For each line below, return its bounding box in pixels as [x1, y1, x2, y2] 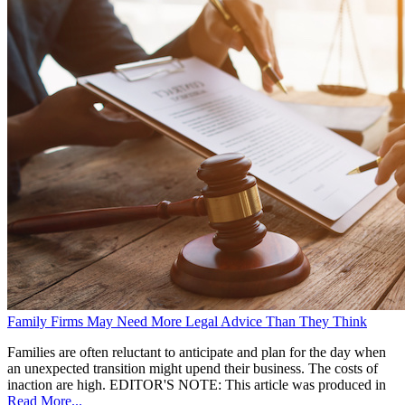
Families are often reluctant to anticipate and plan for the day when [7, 344, 386, 361]
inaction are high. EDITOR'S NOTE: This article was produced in [7, 377, 386, 393]
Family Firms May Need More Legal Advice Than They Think [7, 314, 367, 330]
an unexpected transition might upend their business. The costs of [7, 361, 378, 377]
